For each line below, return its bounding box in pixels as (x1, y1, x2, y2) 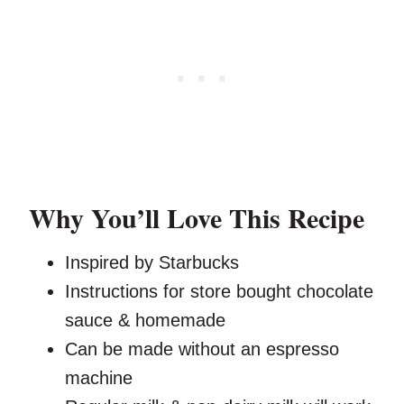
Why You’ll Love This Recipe (29, 197, 364, 237)
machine (65, 367, 133, 388)
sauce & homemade (65, 309, 225, 330)
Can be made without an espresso (65, 338, 339, 359)
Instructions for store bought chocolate (65, 280, 373, 301)
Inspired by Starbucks (65, 252, 239, 272)
